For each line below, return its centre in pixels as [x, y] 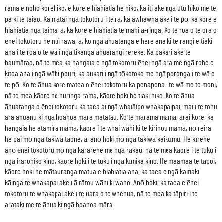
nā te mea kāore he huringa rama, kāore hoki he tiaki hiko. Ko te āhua [100, 95]
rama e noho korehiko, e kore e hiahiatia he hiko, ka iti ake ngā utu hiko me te [111, 8]
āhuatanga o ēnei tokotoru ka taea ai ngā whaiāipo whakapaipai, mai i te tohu [111, 106]
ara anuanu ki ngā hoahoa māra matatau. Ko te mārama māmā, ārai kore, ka [109, 117]
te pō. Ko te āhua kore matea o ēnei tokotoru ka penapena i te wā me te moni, [111, 84]
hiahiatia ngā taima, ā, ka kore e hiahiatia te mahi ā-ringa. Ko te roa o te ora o [111, 30]
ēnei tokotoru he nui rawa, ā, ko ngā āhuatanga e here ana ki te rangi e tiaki [109, 41]
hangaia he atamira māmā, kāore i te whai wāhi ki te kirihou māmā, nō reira [108, 128]
